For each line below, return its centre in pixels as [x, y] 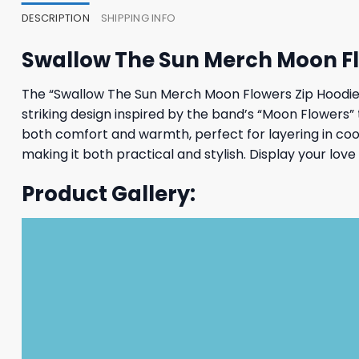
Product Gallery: [109, 194]
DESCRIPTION [56, 18]
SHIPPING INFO [138, 18]
